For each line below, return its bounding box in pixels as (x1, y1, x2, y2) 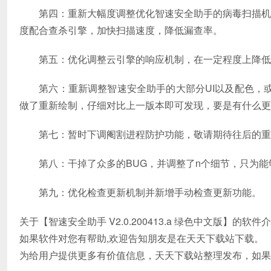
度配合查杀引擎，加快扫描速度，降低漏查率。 (19, 22, 223, 37)
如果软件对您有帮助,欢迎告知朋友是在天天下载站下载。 (19, 230, 264, 245)
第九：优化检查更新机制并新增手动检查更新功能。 (19, 184, 261, 199)
